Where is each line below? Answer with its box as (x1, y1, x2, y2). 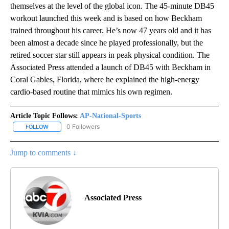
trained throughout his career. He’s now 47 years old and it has (10, 26, 211, 35)
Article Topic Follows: (10, 112, 78, 120)
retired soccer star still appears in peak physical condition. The (10, 51, 210, 60)
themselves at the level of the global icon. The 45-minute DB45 (10, 2, 214, 11)
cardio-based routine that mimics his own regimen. (10, 87, 174, 97)
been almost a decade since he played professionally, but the (10, 38, 203, 48)
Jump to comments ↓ (10, 148, 77, 157)
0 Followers (66, 123, 100, 131)
